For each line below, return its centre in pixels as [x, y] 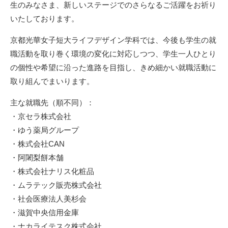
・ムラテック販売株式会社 [56, 185]
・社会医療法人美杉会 [48, 199]
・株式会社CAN [37, 144]
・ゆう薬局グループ [45, 130]
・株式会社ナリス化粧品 [52, 172]
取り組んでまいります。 [52, 81]
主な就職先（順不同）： [52, 103]
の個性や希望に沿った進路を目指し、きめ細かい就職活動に [113, 68]
